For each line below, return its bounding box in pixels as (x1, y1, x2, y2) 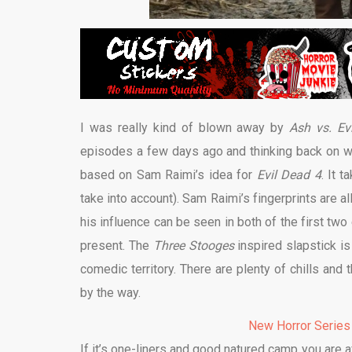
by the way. (80, 285, 141, 301)
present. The (80, 238, 153, 254)
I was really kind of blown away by (80, 120, 290, 136)
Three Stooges (152, 238, 234, 254)
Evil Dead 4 (256, 167, 321, 183)
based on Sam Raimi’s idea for (80, 167, 257, 183)
